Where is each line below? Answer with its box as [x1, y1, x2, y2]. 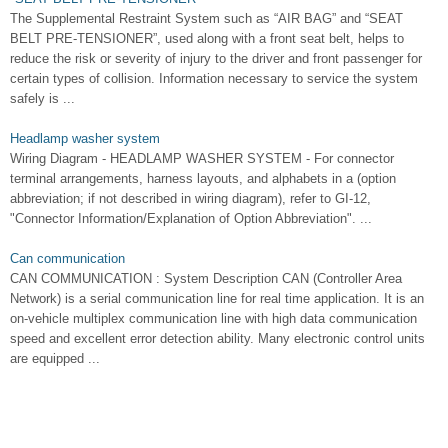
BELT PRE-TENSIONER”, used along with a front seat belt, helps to [10, 31, 404, 47]
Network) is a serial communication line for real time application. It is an [10, 291, 424, 307]
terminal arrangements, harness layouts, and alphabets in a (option [10, 171, 396, 187]
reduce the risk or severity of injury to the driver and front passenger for [10, 51, 422, 67]
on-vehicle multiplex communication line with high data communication [10, 311, 417, 327]
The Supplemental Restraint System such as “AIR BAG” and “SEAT [10, 11, 403, 27]
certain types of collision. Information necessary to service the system [10, 71, 418, 87]
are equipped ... [10, 351, 100, 367]
